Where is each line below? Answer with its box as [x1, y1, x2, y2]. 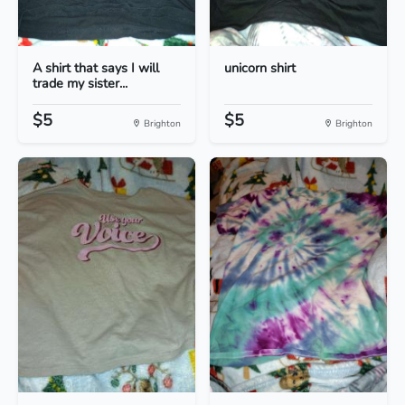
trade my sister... [33, 74, 127, 93]
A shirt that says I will [33, 59, 159, 78]
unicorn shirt [224, 59, 296, 78]
